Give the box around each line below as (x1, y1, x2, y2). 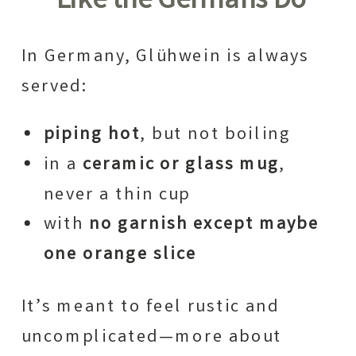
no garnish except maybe (89, 211, 319, 238)
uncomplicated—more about (21, 324, 282, 350)
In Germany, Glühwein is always (21, 44, 310, 70)
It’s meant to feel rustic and (21, 294, 280, 320)
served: (21, 74, 87, 100)
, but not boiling (140, 122, 292, 148)
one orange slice (43, 242, 197, 268)
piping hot (43, 122, 141, 148)
